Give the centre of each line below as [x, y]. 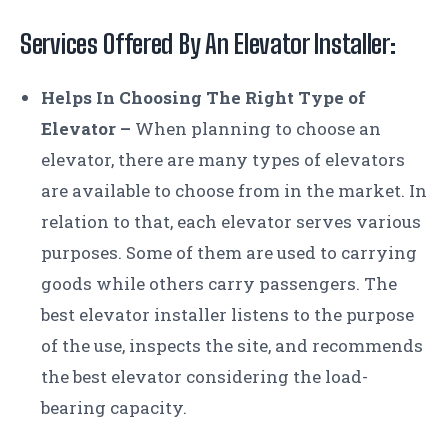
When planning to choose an [256, 128]
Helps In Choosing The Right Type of [203, 97]
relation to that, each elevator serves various [231, 221]
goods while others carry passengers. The [219, 283]
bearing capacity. [114, 407]
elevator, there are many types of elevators [223, 159]
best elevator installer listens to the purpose [227, 314]
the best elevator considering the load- [204, 376]
